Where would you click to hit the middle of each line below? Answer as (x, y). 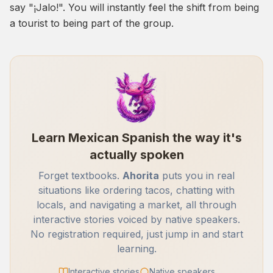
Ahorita (141, 176)
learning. (136, 249)
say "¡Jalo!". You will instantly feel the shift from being (134, 8)
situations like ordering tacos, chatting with (136, 190)
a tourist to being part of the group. (92, 23)
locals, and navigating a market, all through (136, 205)
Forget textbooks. (80, 176)
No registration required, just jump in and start (136, 234)
